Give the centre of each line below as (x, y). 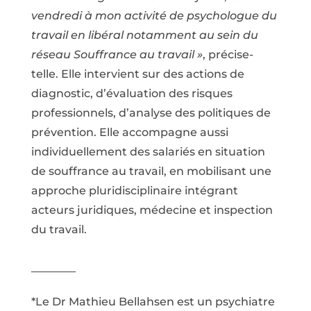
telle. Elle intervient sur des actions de (137, 74)
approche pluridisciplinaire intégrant (134, 190)
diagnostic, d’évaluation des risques (132, 93)
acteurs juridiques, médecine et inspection (152, 210)
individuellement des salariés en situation (148, 151)
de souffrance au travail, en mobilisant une (151, 171)
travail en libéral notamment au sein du (144, 35)
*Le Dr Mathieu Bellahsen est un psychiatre (153, 301)
